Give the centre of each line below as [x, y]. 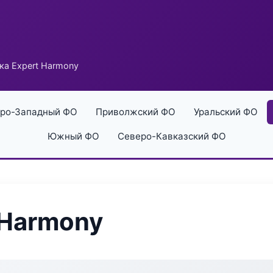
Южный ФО [73, 136]
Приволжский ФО [135, 112]
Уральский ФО [225, 112]
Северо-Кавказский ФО [172, 136]
